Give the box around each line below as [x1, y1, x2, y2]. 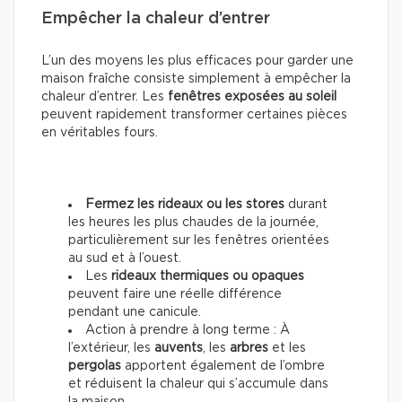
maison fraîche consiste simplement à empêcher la [41, 73, 351, 86]
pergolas [68, 360, 121, 373]
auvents [154, 342, 203, 355]
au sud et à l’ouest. [68, 252, 181, 266]
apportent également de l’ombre [121, 360, 325, 373]
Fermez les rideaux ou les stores [85, 198, 284, 212]
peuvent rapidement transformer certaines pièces [41, 109, 347, 122]
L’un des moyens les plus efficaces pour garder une [41, 55, 354, 68]
